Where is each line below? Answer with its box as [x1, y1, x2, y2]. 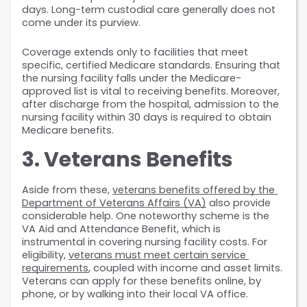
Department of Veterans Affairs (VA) [22, 196, 206, 210]
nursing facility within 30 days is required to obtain [22, 110, 271, 125]
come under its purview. [22, 16, 140, 30]
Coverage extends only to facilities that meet [22, 45, 248, 60]
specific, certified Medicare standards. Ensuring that [22, 58, 280, 73]
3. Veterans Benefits [22, 145, 233, 175]
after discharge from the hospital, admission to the [22, 97, 279, 112]
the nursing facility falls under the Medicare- [22, 71, 241, 86]
